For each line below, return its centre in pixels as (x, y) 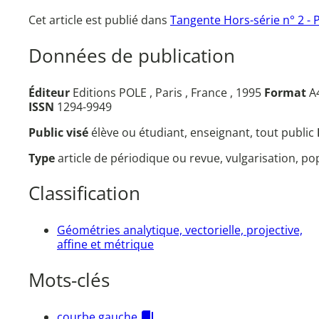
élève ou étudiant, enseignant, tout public (204, 132)
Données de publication (132, 56)
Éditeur (49, 92)
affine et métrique (105, 244)
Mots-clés (69, 281)
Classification (84, 194)
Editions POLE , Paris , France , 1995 (167, 92)
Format (285, 92)
